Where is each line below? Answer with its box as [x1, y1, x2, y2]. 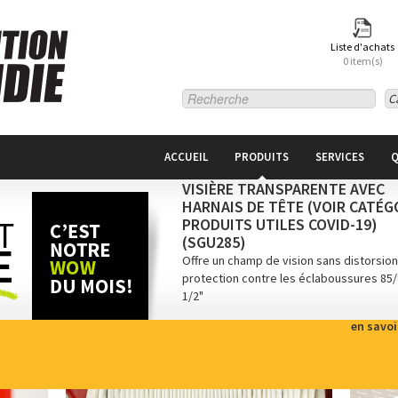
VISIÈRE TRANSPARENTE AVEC [182, 179, 385, 199]
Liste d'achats [330, 40, 394, 53]
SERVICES [315, 149, 364, 164]
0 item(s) [342, 54, 383, 68]
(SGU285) [182, 232, 246, 252]
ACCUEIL [164, 149, 208, 164]
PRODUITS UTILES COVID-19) [182, 214, 378, 235]
